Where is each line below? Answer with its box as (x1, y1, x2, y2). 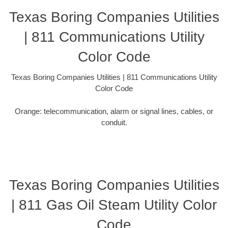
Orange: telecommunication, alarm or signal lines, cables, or (15, 106, 213, 116)
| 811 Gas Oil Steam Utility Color (11, 197, 217, 213)
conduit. (101, 118, 127, 127)
